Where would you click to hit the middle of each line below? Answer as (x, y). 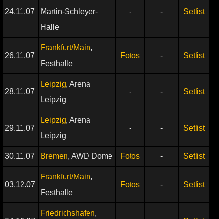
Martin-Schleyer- (69, 11)
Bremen (54, 156)
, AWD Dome (90, 156)
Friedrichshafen (68, 213)
